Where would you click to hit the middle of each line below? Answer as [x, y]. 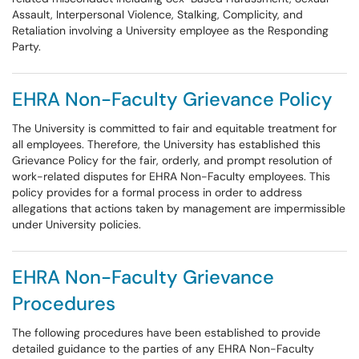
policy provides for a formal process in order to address [157, 192]
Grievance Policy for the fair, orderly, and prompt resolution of [172, 160]
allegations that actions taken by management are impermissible [179, 208]
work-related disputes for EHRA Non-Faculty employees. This [171, 176]
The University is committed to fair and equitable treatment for [174, 128]
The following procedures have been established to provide [166, 333]
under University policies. [77, 224]
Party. [26, 46]
